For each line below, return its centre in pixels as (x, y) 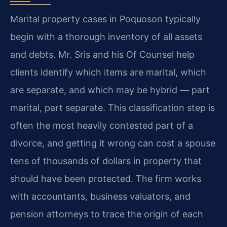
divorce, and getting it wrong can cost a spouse (113, 143)
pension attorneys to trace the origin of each (107, 214)
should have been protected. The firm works (106, 178)
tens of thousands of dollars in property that (106, 161)
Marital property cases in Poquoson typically (105, 19)
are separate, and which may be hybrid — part (110, 90)
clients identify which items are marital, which (108, 72)
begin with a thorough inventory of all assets (106, 36)
